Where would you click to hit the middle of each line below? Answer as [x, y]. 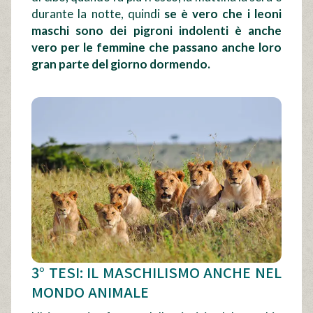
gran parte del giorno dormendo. [121, 64]
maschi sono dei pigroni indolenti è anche [156, 31]
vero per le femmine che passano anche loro [156, 48]
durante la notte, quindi [98, 14]
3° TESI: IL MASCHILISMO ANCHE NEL [156, 272]
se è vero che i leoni [223, 14]
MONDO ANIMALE [90, 292]
